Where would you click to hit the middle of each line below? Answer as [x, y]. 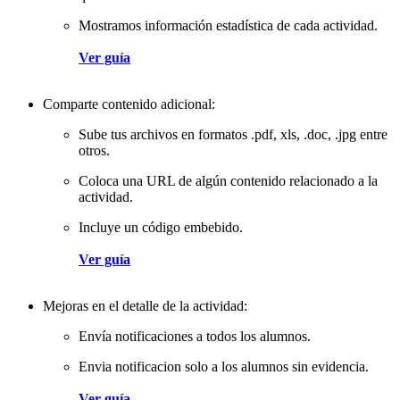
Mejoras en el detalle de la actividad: [145, 305]
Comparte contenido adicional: [129, 104]
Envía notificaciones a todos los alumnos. [195, 336]
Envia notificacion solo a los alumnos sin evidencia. [224, 366]
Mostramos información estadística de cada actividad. [228, 25]
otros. [94, 150]
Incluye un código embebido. [161, 227]
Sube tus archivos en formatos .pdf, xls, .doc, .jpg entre [233, 134]
